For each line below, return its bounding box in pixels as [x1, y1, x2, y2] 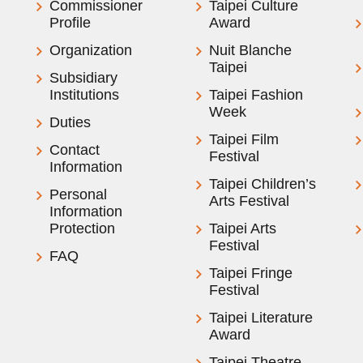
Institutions [49, 87, 120, 104]
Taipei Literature [208, 310, 313, 327]
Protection [49, 220, 116, 237]
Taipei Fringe [208, 265, 293, 282]
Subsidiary [49, 70, 118, 87]
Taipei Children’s [208, 176, 316, 193]
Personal [49, 186, 108, 203]
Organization [49, 42, 133, 59]
